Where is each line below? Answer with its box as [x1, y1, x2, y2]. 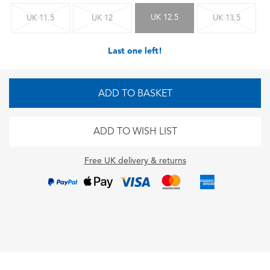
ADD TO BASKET [98, 87, 172, 99]
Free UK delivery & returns [84, 155, 186, 166]
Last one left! [108, 45, 162, 56]
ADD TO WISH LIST [93, 125, 177, 137]
